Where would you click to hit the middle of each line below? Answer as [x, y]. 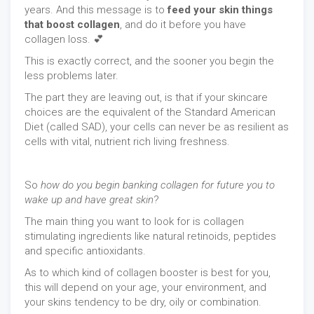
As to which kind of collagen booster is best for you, [148, 273]
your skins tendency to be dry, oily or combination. [143, 302]
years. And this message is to [96, 10]
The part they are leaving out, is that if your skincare [146, 98]
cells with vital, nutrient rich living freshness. [129, 142]
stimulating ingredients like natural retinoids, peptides [150, 237]
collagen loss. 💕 [64, 40]
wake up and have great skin [89, 200]
